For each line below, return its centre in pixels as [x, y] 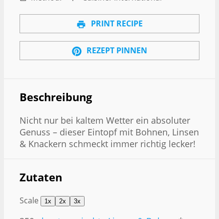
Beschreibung [56, 97]
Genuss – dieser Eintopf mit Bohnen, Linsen [109, 132]
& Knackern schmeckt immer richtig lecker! [108, 144]
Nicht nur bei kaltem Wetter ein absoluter [105, 120]
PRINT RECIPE [116, 24]
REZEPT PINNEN [116, 50]
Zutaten [41, 177]
